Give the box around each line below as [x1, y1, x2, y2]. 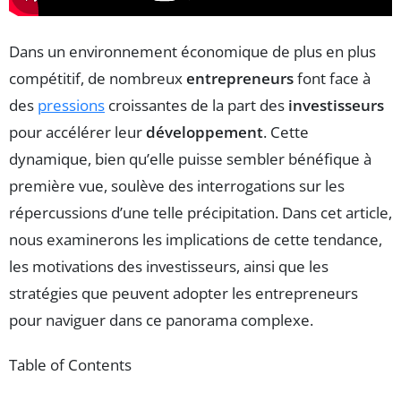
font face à [294, 68, 371, 90]
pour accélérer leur [9, 122, 146, 143]
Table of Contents [9, 354, 132, 376]
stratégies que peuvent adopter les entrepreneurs [9, 283, 358, 304]
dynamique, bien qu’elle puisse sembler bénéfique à [9, 149, 371, 170]
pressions [38, 95, 105, 116]
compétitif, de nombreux [9, 68, 186, 90]
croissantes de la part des [105, 95, 288, 116]
